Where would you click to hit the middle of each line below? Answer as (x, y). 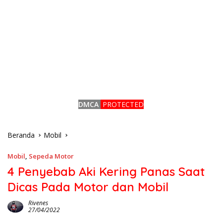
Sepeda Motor (51, 156)
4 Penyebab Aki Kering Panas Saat (106, 171)
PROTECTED (123, 104)
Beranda (21, 135)
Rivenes (38, 203)
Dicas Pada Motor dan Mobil (88, 187)
